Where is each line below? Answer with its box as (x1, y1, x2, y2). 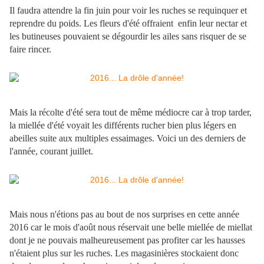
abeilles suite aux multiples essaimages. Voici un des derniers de (9, 133, 246, 144)
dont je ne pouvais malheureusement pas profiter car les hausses (9, 235, 245, 246)
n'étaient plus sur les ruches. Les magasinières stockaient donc (9, 248, 239, 259)
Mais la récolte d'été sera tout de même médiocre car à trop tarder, (9, 107, 252, 118)
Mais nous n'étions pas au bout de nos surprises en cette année (9, 209, 239, 220)
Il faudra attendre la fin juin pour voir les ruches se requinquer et (9, 5, 247, 16)
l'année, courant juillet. (9, 146, 93, 157)
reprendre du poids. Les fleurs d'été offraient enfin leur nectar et (9, 18, 247, 29)
